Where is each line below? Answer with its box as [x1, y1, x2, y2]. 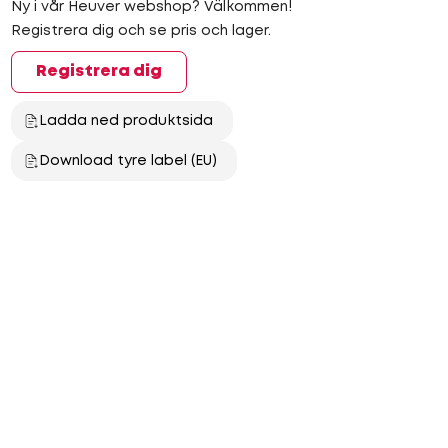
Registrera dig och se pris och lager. [10, 25, 271, 37]
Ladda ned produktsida [38, 115, 213, 127]
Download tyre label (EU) [38, 155, 217, 167]
